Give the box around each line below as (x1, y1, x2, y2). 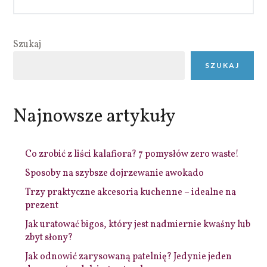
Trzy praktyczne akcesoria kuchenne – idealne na (25, 186, 237, 200)
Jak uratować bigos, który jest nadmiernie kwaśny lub (25, 218, 251, 232)
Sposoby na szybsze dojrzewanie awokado (25, 167, 204, 181)
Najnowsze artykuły (13, 104, 176, 131)
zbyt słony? (25, 231, 73, 245)
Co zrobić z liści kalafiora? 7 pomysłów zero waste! (25, 148, 240, 162)
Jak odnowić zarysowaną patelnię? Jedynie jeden (25, 250, 232, 264)
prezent (25, 199, 59, 213)
